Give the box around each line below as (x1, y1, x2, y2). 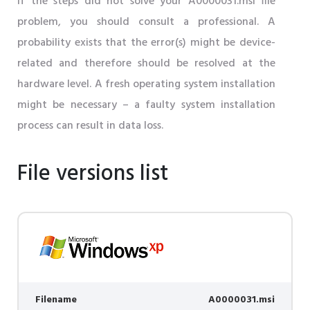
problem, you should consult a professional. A (17, 13, 275, 32)
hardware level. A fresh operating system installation (17, 75, 275, 94)
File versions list (17, 156, 168, 192)
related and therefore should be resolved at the (17, 55, 275, 73)
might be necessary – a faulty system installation (17, 96, 275, 115)
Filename (35, 292, 77, 309)
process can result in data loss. (17, 117, 163, 136)
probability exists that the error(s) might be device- (17, 34, 275, 53)
